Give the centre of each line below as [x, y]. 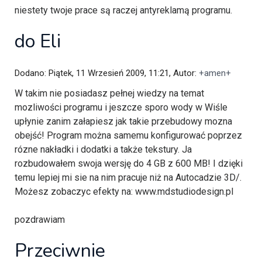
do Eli [38, 42]
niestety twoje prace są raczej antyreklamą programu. [123, 11]
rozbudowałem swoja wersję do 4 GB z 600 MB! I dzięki [129, 164]
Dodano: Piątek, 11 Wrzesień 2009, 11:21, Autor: [107, 73]
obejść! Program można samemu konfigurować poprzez [128, 136]
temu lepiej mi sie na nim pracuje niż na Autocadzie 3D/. [128, 178]
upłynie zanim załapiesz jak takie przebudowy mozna [123, 122]
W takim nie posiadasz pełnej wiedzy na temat [109, 94]
